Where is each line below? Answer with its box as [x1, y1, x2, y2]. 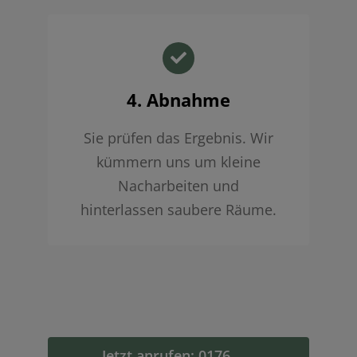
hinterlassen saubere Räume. [80, 199, 277, 219]
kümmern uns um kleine [96, 151, 261, 171]
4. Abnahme [127, 87, 230, 112]
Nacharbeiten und [118, 175, 239, 195]
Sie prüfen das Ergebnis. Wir [84, 127, 273, 147]
